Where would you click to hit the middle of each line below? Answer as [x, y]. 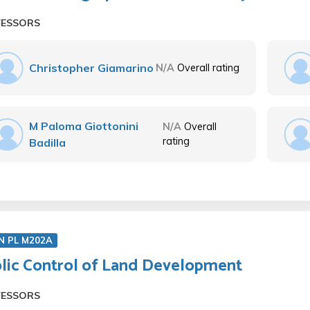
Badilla [47, 143]
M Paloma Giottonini [84, 126]
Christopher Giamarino [91, 68]
